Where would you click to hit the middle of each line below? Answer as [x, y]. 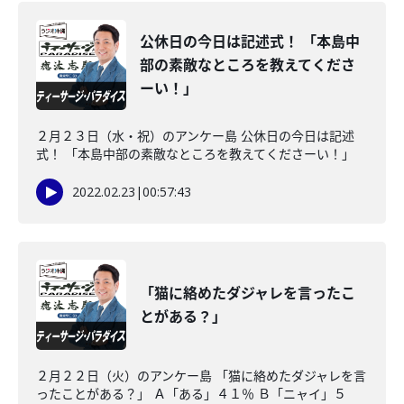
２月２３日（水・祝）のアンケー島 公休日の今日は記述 [195, 136]
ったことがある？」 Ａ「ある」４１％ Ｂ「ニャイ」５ [191, 394]
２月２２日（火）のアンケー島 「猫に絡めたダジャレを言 [201, 376]
